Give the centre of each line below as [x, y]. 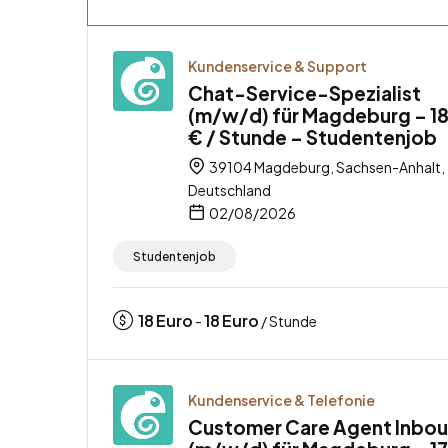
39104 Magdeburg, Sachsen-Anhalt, [326, 166]
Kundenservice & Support [277, 65]
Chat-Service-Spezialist [304, 92]
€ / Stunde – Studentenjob [312, 136]
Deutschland [229, 189]
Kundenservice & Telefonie [281, 399]
